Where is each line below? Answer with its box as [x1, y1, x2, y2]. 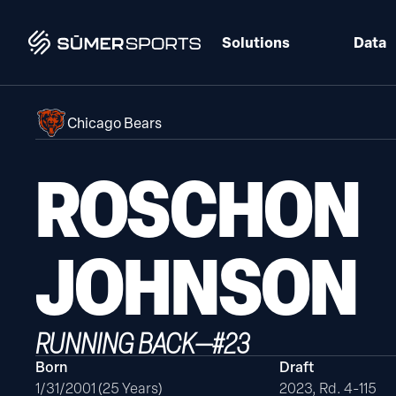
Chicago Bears [67, 113, 162, 133]
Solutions [222, 32, 290, 52]
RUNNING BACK [35, 326, 195, 360]
